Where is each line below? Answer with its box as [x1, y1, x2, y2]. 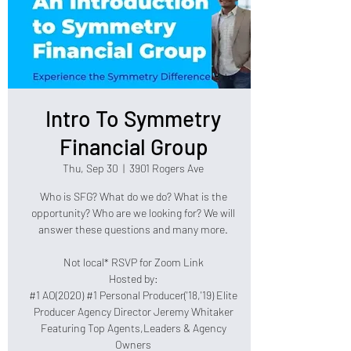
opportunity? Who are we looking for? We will [31, 206, 235, 219]
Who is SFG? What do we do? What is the [39, 190, 227, 203]
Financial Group [59, 133, 208, 160]
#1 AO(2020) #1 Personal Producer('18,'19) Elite [29, 288, 237, 302]
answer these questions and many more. [38, 223, 228, 236]
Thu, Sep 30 [63, 161, 118, 175]
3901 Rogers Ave [129, 161, 204, 175]
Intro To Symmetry [45, 105, 221, 132]
